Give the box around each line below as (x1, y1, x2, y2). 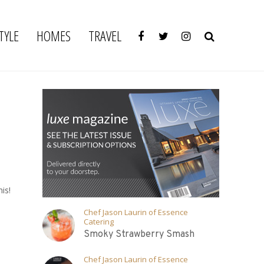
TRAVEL (88, 25, 121, 45)
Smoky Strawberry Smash (84, 229, 195, 240)
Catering (84, 216, 114, 227)
